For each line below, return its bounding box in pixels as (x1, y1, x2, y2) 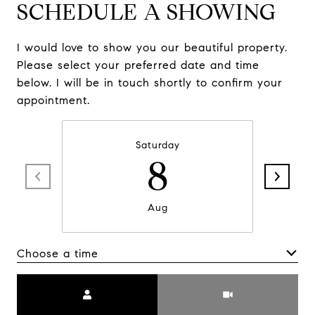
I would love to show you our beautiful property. (17, 41, 288, 54)
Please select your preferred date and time (17, 58, 259, 72)
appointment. (17, 94, 90, 107)
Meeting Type (157, 276, 234, 290)
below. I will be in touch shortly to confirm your (17, 76, 283, 89)
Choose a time (17, 246, 98, 260)
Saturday (135, 139, 180, 151)
